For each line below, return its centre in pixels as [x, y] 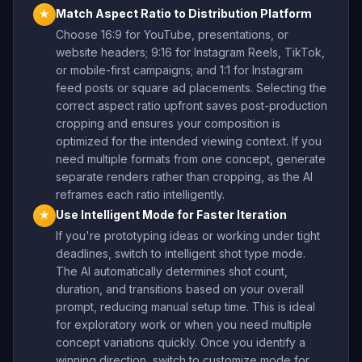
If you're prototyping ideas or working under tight [188, 235]
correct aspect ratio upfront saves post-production [192, 105]
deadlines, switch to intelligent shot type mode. [181, 253]
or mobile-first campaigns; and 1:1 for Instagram [179, 69]
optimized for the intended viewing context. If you [189, 141]
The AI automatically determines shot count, [172, 271]
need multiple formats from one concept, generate [191, 158]
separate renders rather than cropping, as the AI [184, 176]
